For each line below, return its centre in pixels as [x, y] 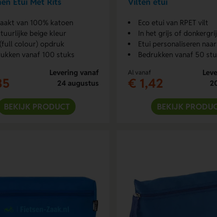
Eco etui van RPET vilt [173, 22]
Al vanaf [139, 72]
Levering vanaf [74, 72]
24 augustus [78, 83]
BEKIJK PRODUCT [37, 106]
